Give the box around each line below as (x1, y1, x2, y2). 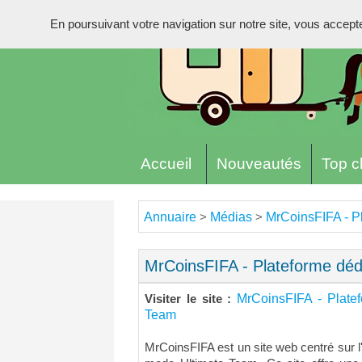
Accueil (141, 155, 192, 172)
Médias (210, 210, 252, 224)
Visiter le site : (145, 293, 238, 305)
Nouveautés (217, 155, 301, 172)
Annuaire (144, 210, 196, 224)
